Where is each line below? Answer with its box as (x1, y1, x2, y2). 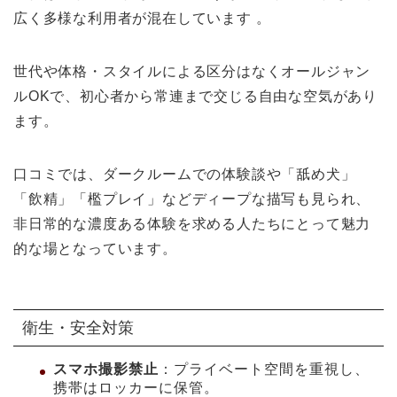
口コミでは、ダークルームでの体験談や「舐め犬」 (13, 166, 356, 182)
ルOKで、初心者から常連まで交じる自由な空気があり (13, 88, 378, 104)
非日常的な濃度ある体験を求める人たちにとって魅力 (13, 215, 371, 231)
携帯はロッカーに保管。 (53, 379, 219, 395)
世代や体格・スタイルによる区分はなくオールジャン (13, 63, 371, 79)
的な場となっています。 (13, 240, 177, 256)
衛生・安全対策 (22, 317, 134, 337)
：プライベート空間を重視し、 (159, 361, 370, 377)
